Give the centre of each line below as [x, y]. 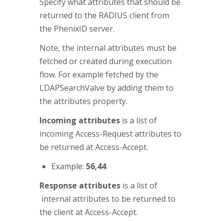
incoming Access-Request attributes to [110, 133]
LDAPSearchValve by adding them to [107, 88]
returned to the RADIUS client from [104, 15]
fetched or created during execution [106, 61]
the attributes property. [83, 101]
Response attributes [80, 185]
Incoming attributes [80, 120]
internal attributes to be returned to [108, 199]
